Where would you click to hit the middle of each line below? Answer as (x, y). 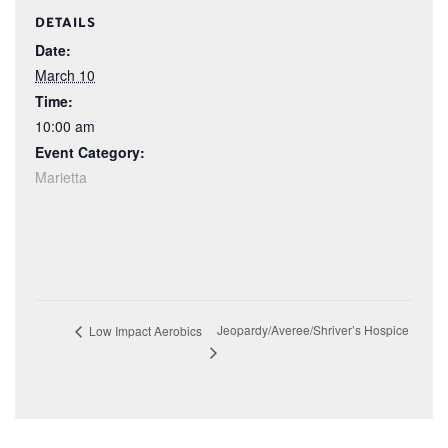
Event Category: (90, 151)
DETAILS (65, 22)
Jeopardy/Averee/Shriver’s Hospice (313, 330)
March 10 (65, 74)
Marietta (61, 176)
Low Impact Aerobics (144, 330)
